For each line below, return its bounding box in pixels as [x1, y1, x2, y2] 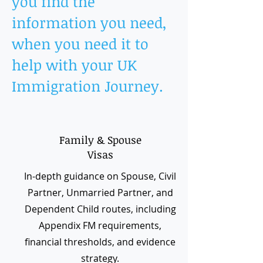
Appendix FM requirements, [39, 219, 161, 232]
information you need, [12, 12, 167, 32]
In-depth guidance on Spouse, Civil [24, 170, 176, 183]
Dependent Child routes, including [24, 203, 176, 215]
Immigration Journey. [12, 76, 163, 96]
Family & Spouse [59, 133, 141, 147]
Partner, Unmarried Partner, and [27, 186, 173, 199]
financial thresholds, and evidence [25, 235, 176, 248]
